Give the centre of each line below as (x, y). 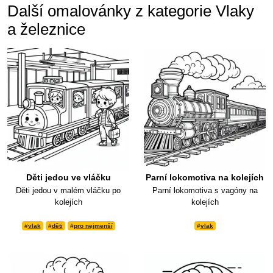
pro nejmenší (93, 226)
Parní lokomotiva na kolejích (205, 178)
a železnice (46, 30)
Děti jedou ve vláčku (68, 178)
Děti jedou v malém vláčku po (68, 191)
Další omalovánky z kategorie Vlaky (131, 11)
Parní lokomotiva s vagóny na (205, 191)
